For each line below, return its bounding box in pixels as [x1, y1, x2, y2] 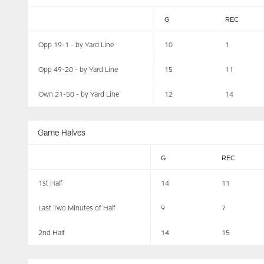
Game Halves [38, 127, 85, 137]
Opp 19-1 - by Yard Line [38, 40, 114, 48]
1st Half [38, 179, 62, 187]
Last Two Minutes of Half [38, 203, 115, 212]
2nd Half [38, 228, 65, 236]
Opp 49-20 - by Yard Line [38, 65, 118, 73]
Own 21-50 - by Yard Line [38, 90, 119, 98]
